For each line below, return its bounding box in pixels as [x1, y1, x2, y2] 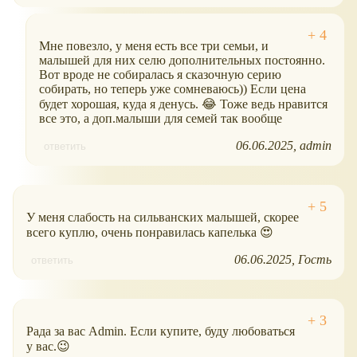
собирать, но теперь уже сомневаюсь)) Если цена [39, 82, 306, 96]
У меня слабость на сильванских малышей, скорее [26, 210, 299, 225]
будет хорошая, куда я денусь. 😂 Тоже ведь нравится [39, 97, 328, 112]
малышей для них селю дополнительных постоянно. [39, 53, 325, 68]
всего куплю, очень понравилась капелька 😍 [26, 226, 273, 240]
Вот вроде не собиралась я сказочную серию [39, 68, 281, 82]
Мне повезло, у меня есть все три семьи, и [39, 39, 269, 53]
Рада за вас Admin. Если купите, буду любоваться [26, 324, 295, 339]
